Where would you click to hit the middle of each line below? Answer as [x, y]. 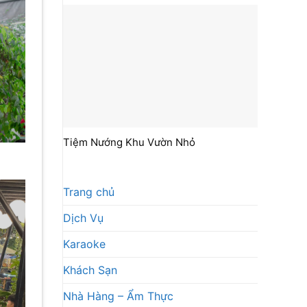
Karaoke [84, 244]
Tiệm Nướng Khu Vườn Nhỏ [129, 142]
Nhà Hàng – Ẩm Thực [118, 296]
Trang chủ [89, 192]
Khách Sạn [90, 270]
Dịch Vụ [83, 218]
